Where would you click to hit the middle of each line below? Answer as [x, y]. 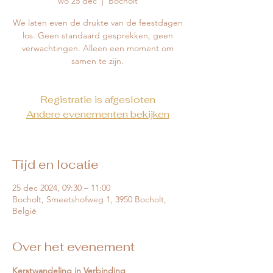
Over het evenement [73, 247]
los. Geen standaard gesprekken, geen [97, 36]
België [24, 211]
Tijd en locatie [55, 165]
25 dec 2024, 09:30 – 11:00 [61, 188]
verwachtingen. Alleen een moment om [97, 48]
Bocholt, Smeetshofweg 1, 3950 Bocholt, [89, 200]
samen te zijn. [97, 61]
